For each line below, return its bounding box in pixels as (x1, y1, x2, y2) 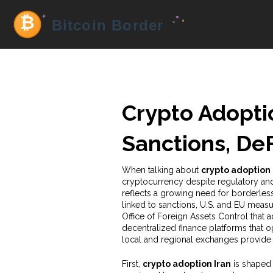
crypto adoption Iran (142, 259, 231, 269)
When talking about (121, 165, 201, 175)
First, (121, 259, 143, 269)
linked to (121, 200, 158, 210)
